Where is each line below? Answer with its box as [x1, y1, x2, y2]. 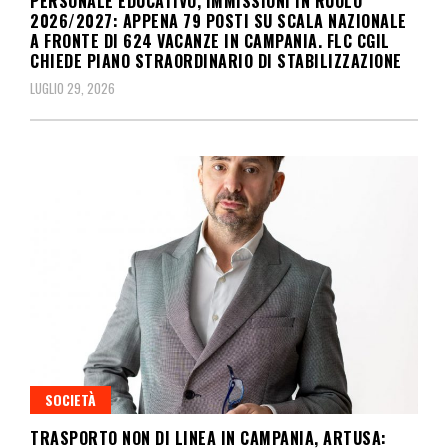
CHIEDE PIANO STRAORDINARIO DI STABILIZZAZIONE [30, 49, 402, 74]
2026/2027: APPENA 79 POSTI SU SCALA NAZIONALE [30, 9, 407, 34]
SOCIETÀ [45, 388, 96, 410]
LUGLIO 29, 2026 [30, 78, 115, 99]
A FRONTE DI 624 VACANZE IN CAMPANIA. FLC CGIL [30, 29, 390, 54]
